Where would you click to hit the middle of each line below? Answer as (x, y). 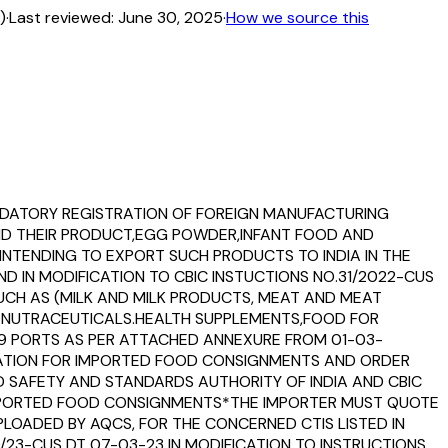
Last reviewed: (61, 17)
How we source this (297, 17)
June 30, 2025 (170, 17)
